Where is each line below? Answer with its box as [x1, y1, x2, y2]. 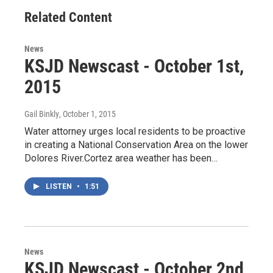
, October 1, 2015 [59, 109, 116, 119]
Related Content [24, 10, 112, 25]
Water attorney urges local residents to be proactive [24, 126, 246, 137]
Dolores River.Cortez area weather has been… [24, 152, 218, 164]
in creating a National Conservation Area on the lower [24, 139, 248, 151]
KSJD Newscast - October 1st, [24, 55, 244, 77]
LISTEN [46, 182, 74, 191]
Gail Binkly [24, 109, 59, 119]
